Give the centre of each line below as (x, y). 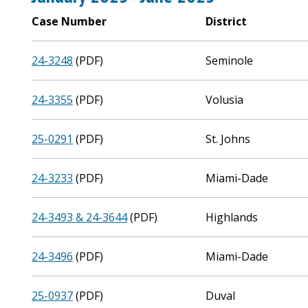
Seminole (230, 60)
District (227, 21)
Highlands (232, 217)
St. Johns (228, 139)
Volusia (225, 100)
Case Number (69, 21)
